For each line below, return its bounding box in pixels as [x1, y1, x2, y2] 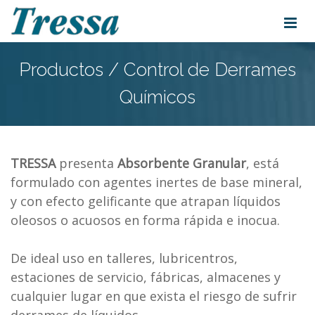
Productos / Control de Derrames [19, 59, 296, 80]
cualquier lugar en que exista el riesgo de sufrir [11, 288, 297, 304]
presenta [56, 155, 117, 172]
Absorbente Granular [117, 155, 246, 172]
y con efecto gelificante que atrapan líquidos [11, 193, 281, 210]
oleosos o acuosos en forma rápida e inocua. [11, 212, 280, 229]
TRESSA [11, 155, 56, 172]
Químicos [120, 86, 195, 108]
